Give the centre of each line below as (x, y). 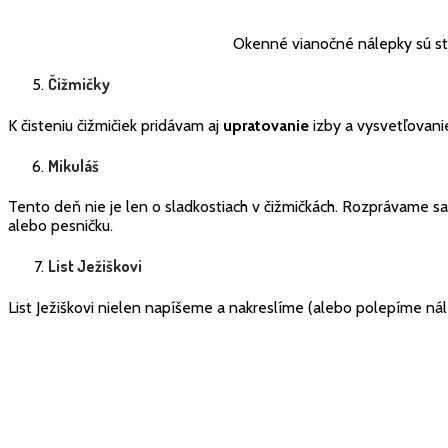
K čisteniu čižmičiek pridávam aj (115, 125)
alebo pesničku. (60, 226)
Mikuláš (73, 165)
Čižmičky (79, 84)
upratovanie (266, 125)
